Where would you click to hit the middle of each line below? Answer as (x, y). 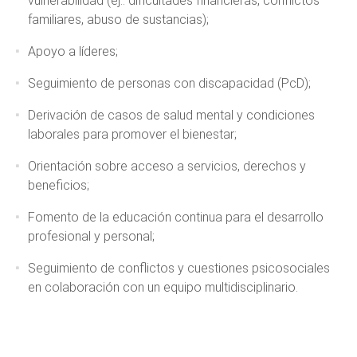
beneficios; (60, 185)
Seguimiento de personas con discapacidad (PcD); (171, 83)
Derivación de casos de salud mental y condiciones (171, 115)
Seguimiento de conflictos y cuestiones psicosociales (179, 268)
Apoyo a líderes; (75, 51)
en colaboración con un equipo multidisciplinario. (165, 287)
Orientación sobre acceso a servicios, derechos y (167, 166)
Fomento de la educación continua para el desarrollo (176, 217)
